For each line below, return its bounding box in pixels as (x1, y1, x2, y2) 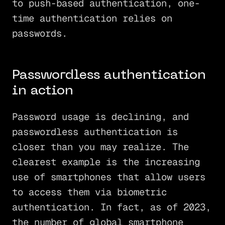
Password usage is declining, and (12, 110, 189, 123)
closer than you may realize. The (12, 140, 189, 153)
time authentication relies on (12, 12, 172, 25)
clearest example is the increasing (12, 155, 200, 168)
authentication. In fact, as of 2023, (12, 200, 211, 213)
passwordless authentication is (12, 125, 178, 138)
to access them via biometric (12, 185, 167, 198)
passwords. (12, 27, 67, 40)
